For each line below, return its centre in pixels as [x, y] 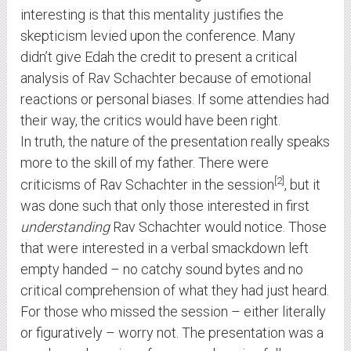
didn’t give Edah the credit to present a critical [159, 57]
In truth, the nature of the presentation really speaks [175, 142]
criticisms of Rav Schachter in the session [148, 185]
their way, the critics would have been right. [151, 121]
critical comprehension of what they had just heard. [175, 291]
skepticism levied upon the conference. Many [158, 36]
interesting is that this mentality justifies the [152, 15]
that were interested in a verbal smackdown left [165, 248]
